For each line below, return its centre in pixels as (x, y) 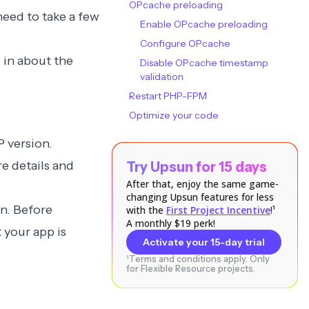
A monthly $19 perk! (170, 223)
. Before (29, 210)
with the (146, 210)
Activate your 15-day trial (203, 242)
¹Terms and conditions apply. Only (198, 259)
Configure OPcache (185, 43)
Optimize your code (173, 115)
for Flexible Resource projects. (190, 269)
